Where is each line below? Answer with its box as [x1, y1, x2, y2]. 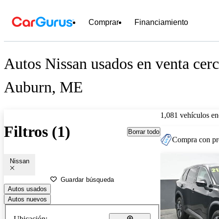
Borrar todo [128, 128, 159, 135]
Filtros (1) [4, 123, 70, 141]
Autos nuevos [8, 195, 47, 203]
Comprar [88, 18, 119, 26]
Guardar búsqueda [61, 175, 114, 183]
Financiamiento [134, 18, 188, 26]
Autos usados [8, 185, 47, 193]
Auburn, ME [4, 78, 83, 96]
